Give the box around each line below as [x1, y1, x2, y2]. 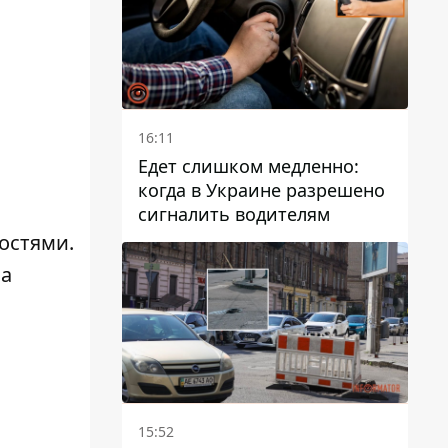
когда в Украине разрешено [138, 178, 385, 203]
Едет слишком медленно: [138, 154, 359, 179]
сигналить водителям [138, 202, 330, 227]
